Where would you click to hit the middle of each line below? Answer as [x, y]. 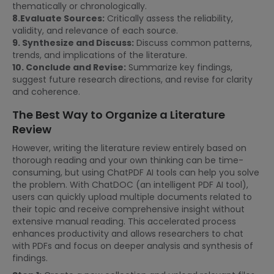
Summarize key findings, [179, 67]
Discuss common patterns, [193, 43]
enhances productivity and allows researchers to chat [128, 234]
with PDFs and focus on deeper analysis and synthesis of [133, 246]
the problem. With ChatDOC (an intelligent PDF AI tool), [130, 185]
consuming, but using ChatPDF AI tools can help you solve [136, 172]
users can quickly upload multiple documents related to [132, 197]
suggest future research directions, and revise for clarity [132, 80]
